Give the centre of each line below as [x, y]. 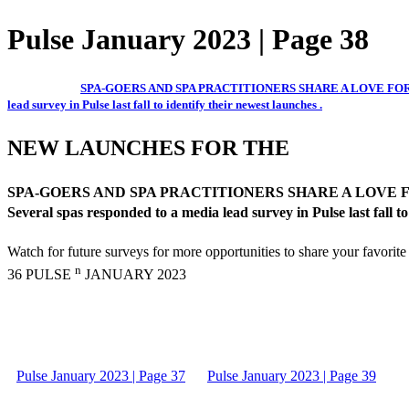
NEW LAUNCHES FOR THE [148, 147]
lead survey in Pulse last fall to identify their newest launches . [165, 104]
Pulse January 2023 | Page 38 [188, 40]
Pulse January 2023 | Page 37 [101, 375]
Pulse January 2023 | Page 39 [292, 375]
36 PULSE [41, 275]
